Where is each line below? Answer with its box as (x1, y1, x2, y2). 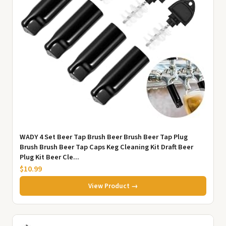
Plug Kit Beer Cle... (20, 151, 79, 162)
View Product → (88, 181, 138, 191)
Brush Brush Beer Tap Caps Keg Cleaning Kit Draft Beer (20, 141, 193, 152)
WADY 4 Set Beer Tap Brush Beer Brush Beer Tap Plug (20, 131, 188, 142)
